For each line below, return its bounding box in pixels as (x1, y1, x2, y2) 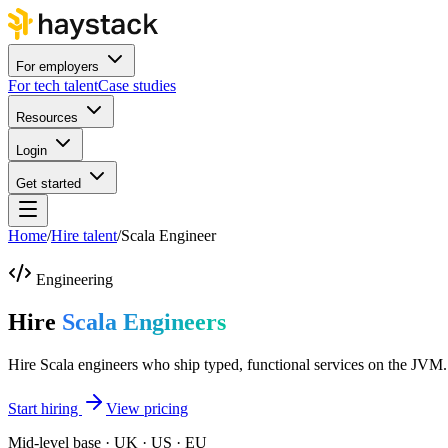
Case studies (98, 77, 176, 94)
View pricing (106, 399, 188, 417)
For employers (16, 59, 99, 74)
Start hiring (8, 399, 82, 417)
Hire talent (51, 227, 117, 244)
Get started (16, 176, 81, 191)
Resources (16, 110, 78, 125)
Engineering (36, 271, 113, 288)
